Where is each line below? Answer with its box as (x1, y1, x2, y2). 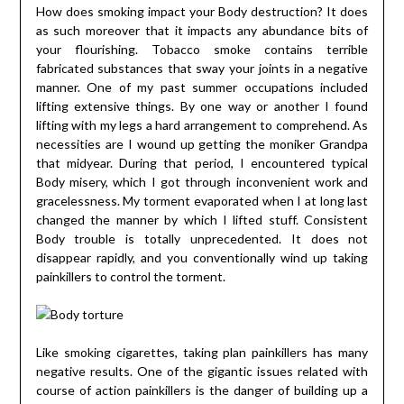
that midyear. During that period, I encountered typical (35, 155, 369, 171)
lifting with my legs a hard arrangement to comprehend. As (35, 117, 369, 133)
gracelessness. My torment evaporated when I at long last (35, 193, 369, 209)
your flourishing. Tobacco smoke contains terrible (35, 41, 369, 58)
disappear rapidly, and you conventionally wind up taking (35, 250, 369, 266)
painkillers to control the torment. (35, 269, 225, 285)
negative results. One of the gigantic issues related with (35, 363, 369, 380)
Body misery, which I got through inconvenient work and (35, 174, 369, 190)
